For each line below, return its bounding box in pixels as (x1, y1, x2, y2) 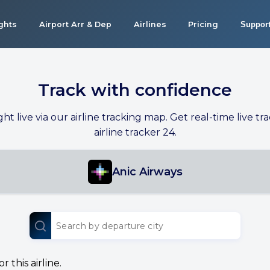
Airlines (133, 19, 166, 29)
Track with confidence (38, 80, 232, 100)
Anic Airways (111, 165, 183, 178)
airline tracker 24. (93, 127, 177, 138)
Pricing (188, 19, 219, 29)
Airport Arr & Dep (39, 19, 111, 29)
